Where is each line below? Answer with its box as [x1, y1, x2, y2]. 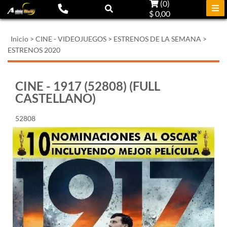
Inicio [11, 34, 28, 43]
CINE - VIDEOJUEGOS [35, 34, 106, 43]
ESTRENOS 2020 [8, 46, 60, 54]
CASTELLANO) [15, 91, 96, 105]
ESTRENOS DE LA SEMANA [113, 34, 201, 43]
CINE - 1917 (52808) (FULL [15, 79, 160, 93]
